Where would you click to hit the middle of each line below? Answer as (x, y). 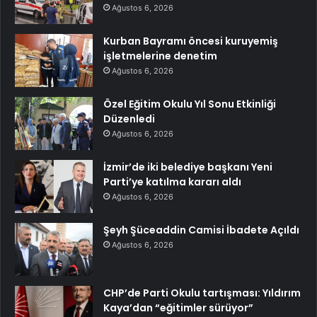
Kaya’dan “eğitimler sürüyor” (178, 307)
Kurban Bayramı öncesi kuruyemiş (191, 41)
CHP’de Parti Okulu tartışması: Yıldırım (202, 293)
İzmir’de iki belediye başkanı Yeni (188, 167)
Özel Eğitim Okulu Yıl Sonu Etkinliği (190, 104)
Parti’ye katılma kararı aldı (172, 181)
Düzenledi (129, 119)
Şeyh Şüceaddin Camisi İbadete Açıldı (201, 230)
